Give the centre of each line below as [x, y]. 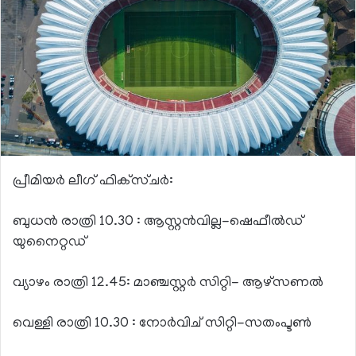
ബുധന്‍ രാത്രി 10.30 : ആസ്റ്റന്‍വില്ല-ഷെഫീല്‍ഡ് [158, 222]
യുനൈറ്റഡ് [50, 243]
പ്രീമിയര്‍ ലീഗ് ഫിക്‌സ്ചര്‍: [93, 182]
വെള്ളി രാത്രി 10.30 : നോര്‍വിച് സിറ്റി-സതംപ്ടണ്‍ [162, 324]
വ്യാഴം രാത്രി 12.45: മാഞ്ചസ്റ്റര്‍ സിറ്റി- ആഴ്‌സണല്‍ [168, 283]
